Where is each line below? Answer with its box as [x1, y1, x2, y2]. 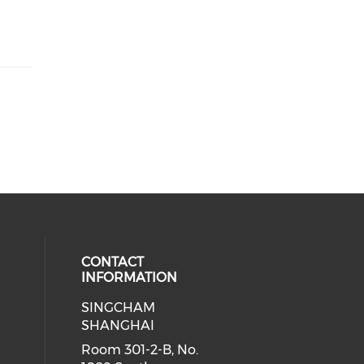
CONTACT [81, 254, 145, 270]
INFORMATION [81, 270, 178, 285]
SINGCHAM [81, 300, 156, 315]
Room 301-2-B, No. [81, 342, 199, 357]
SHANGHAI [81, 318, 155, 333]
